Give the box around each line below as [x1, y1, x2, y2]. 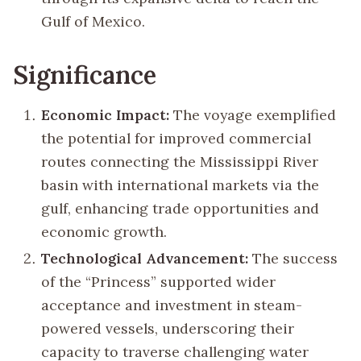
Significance [13, 59, 156, 91]
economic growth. [41, 222, 168, 241]
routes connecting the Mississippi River [41, 151, 319, 171]
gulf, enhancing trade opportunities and [41, 198, 320, 218]
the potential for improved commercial [41, 128, 312, 147]
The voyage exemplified [169, 105, 337, 124]
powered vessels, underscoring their [41, 319, 295, 338]
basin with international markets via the [41, 175, 320, 194]
